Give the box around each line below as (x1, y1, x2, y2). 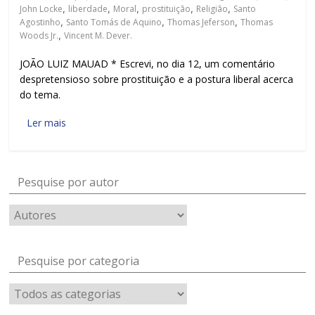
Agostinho (20, 16, 61, 28)
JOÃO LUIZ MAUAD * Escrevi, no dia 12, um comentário (20, 57, 276, 70)
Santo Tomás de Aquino (66, 16, 162, 28)
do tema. (20, 88, 64, 101)
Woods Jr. (20, 30, 59, 41)
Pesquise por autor (18, 174, 120, 190)
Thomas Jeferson (167, 16, 236, 28)
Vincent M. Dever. (64, 30, 133, 41)
